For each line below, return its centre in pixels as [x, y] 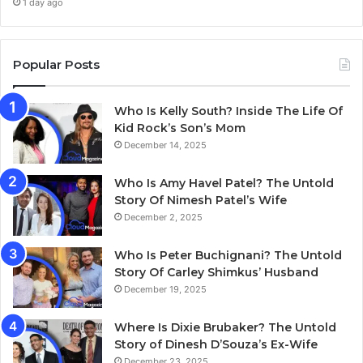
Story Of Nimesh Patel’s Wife [201, 201]
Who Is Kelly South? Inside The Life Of [228, 111]
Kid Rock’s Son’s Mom [180, 128]
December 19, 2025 [165, 290]
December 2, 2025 [163, 218]
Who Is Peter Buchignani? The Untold [228, 256]
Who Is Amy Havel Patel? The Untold [224, 184]
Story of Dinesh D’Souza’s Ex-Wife [216, 345]
